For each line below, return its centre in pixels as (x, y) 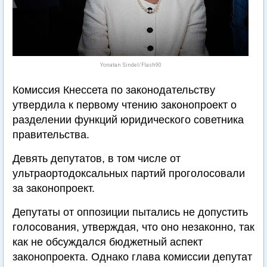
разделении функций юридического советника (128, 120)
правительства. (51, 135)
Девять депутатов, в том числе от (97, 159)
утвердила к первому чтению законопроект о (125, 105)
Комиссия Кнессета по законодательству (114, 90)
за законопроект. (54, 188)
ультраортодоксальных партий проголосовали (129, 173)
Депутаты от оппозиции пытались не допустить (130, 212)
